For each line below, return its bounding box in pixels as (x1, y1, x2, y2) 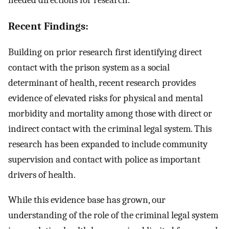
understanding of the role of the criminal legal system (8, 210, 218, 221)
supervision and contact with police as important (8, 154, 200, 166)
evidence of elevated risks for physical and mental (8, 93, 203, 104)
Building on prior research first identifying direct (8, 47, 202, 58)
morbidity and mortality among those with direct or (8, 108, 212, 120)
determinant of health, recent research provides (8, 77, 196, 89)
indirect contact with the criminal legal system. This (8, 123, 212, 135)
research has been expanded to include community (8, 139, 208, 150)
